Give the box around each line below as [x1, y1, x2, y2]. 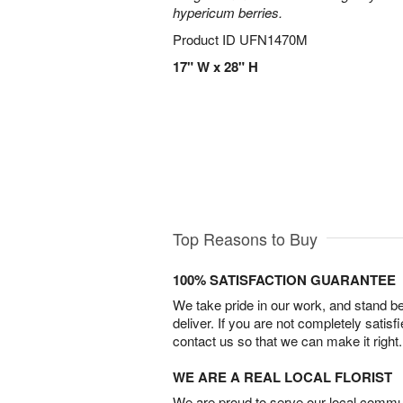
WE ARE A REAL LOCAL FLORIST [173, 366, 392, 387]
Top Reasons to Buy [173, 226, 318, 250]
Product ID [173, 30, 239, 49]
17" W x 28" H [173, 57, 258, 76]
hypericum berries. [173, 3, 282, 22]
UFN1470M [239, 30, 308, 49]
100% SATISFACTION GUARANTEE [173, 269, 396, 290]
